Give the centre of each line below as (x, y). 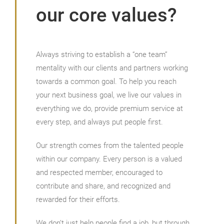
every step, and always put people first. (99, 122)
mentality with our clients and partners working (112, 68)
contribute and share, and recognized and (103, 186)
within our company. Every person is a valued (109, 159)
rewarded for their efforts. (78, 199)
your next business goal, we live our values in (108, 95)
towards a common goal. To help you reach (106, 81)
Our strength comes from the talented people (109, 145)
